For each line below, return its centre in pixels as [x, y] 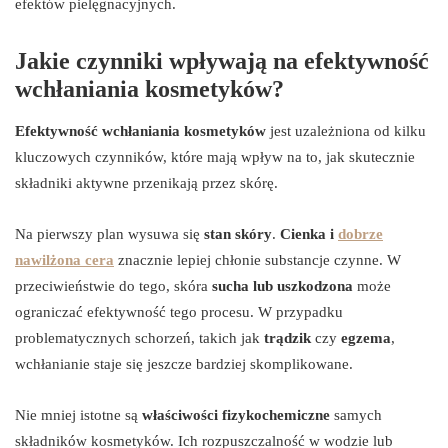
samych [356, 415]
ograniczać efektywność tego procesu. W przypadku [179, 312]
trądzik [287, 338]
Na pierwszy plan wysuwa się [109, 234]
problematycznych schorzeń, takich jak [139, 338]
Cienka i [309, 234]
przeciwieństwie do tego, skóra [113, 286]
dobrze [360, 234]
